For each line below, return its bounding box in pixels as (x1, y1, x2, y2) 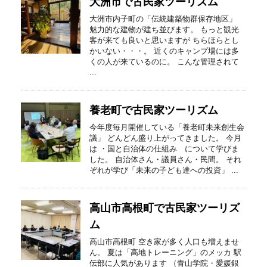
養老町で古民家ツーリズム (89, 104, 218, 117)
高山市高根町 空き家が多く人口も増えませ (89, 237, 239, 246)
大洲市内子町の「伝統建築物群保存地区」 (89, 14, 237, 23)
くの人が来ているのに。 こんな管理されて (89, 57, 239, 66)
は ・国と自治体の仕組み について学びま (89, 144, 239, 153)
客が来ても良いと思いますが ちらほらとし (89, 36, 239, 45)
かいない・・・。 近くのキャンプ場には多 (89, 46, 239, 55)
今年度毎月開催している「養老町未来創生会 (89, 123, 244, 132)
